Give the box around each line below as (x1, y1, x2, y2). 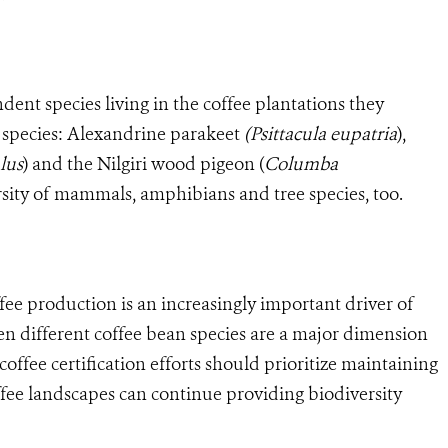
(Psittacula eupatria (244, 121, 397, 146)
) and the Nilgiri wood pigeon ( (23, 151, 264, 176)
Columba (264, 151, 338, 176)
